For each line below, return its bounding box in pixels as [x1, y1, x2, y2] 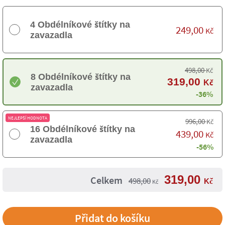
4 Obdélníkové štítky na [30, 20, 130, 30]
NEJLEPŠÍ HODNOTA [8, 115, 47, 121]
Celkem [90, 174, 123, 186]
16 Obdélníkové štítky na [30, 124, 135, 134]
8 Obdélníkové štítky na [31, 72, 131, 82]
